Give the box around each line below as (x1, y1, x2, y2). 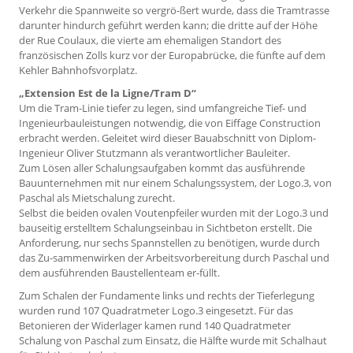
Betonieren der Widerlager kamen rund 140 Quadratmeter (19, 318, 291, 333)
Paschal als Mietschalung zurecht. (19, 191, 175, 206)
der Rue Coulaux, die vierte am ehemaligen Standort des (19, 33, 281, 48)
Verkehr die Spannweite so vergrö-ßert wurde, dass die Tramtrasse (19, 3, 329, 18)
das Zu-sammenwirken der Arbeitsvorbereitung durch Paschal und (19, 251, 329, 266)
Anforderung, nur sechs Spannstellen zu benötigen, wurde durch (19, 236, 320, 251)
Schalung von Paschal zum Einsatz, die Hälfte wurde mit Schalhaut (19, 333, 327, 347)
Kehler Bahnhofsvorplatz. (19, 63, 137, 78)
